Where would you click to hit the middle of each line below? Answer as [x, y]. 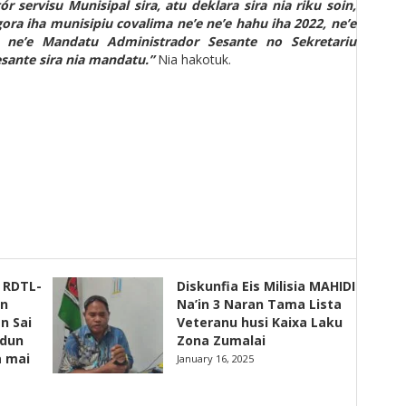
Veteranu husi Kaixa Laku [260, 322]
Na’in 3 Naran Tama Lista [260, 304]
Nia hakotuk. [193, 59]
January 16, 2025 [216, 358]
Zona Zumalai [222, 340]
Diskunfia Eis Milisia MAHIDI [266, 286]
